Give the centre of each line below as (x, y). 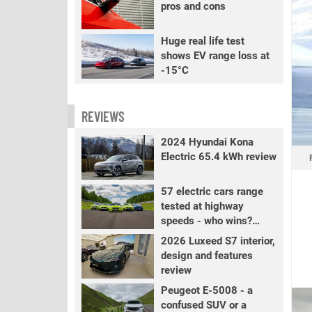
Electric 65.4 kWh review (218, 157)
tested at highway (202, 206)
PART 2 (178, 235)
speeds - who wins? (206, 221)
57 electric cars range (212, 192)
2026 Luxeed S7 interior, (218, 241)
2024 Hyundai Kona (207, 142)
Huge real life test (202, 41)
